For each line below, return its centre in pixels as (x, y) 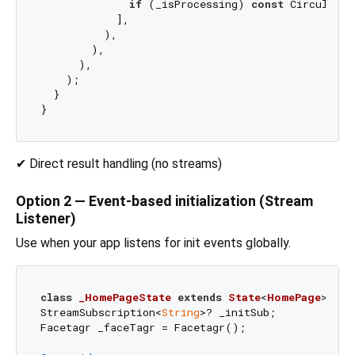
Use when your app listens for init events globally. (153, 243)
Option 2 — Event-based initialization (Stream (164, 201)
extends (199, 297)
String (180, 312)
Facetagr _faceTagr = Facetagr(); (143, 327)
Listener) (46, 218)
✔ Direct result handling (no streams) (119, 164)
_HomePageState (124, 297)
